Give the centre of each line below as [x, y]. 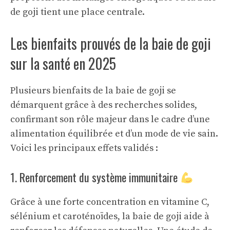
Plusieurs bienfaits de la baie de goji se [93, 91]
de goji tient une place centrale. [78, 12]
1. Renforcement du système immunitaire [95, 177]
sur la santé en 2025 [63, 63]
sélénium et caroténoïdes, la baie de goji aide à [110, 216]
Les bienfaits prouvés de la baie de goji [111, 43]
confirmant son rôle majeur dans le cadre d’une [110, 119]
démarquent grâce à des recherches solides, [104, 105]
